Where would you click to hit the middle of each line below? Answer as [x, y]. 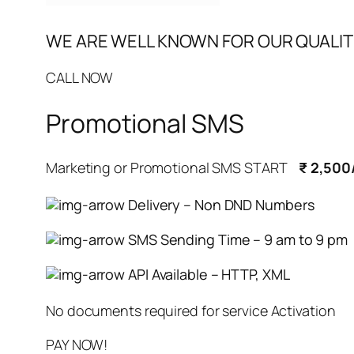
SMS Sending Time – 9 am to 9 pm [236, 239]
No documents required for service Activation [191, 310]
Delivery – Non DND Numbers [220, 205]
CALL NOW [80, 78]
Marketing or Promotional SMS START [173, 168]
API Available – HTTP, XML [207, 274]
